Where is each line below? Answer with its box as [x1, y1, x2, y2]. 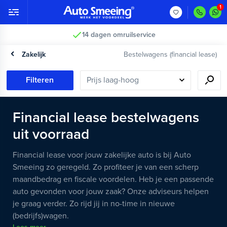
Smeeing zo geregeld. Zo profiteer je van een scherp [13, 162, 199, 173]
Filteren [26, 75, 54, 86]
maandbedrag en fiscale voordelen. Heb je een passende [13, 174, 214, 185]
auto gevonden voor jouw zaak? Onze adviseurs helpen [13, 186, 209, 197]
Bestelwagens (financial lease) [124, 50, 217, 59]
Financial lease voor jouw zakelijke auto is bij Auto [13, 150, 191, 161]
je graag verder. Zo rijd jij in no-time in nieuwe [13, 199, 175, 209]
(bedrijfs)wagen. [13, 211, 71, 221]
